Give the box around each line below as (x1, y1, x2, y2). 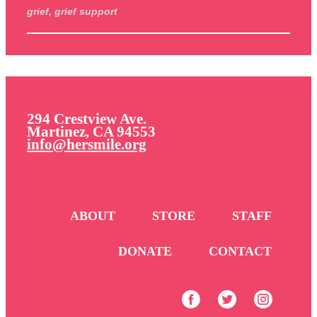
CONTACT (209, 243, 272, 258)
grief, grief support (27, 5, 117, 17)
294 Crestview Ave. (27, 110, 146, 127)
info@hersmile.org (27, 135, 146, 153)
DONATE (118, 243, 172, 258)
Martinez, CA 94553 (27, 122, 156, 140)
